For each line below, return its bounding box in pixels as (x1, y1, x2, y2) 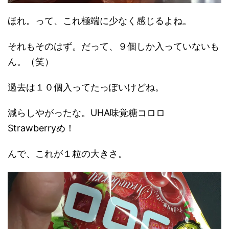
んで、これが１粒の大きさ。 (8, 148, 127, 159)
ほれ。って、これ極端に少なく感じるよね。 (8, 15, 192, 26)
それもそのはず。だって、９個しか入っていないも (8, 40, 219, 52)
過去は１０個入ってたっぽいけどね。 (8, 81, 164, 93)
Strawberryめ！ (8, 122, 75, 133)
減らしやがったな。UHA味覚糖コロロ (8, 107, 174, 118)
